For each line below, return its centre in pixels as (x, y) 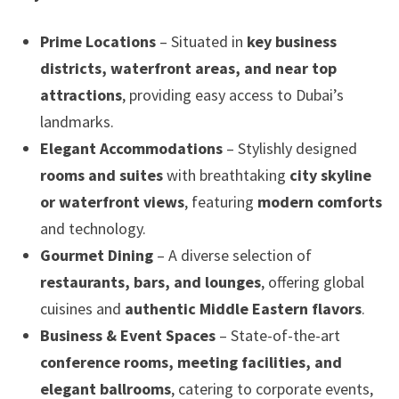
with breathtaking (226, 175)
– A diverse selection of (232, 256)
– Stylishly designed (289, 149)
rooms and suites (101, 175)
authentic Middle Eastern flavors (243, 309)
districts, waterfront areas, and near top (188, 69)
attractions (81, 95)
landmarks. (77, 122)
